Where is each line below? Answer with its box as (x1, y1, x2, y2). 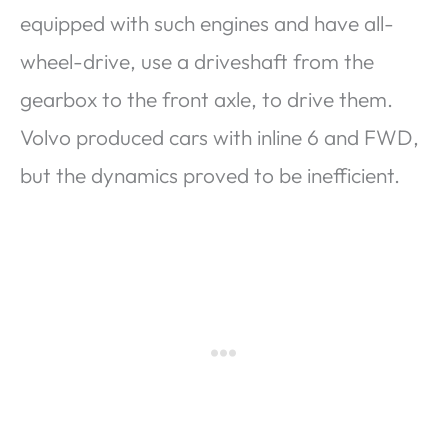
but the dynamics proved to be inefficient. (20, 161, 400, 188)
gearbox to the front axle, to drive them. (20, 85, 393, 112)
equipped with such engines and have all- (20, 9, 394, 36)
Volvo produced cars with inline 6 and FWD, (20, 123, 419, 150)
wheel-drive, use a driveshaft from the (20, 47, 374, 74)
